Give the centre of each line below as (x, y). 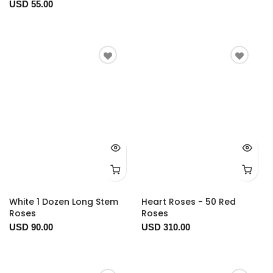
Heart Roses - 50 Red (188, 202)
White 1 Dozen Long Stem (64, 202)
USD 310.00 (165, 227)
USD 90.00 (31, 227)
